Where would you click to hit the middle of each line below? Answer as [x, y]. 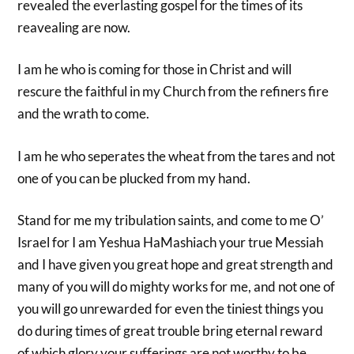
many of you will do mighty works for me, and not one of [177, 287]
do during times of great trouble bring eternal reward [171, 331]
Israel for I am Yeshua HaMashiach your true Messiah [171, 243]
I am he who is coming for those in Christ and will [155, 70]
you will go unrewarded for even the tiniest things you [171, 309]
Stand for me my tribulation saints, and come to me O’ [171, 220]
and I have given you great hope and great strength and [176, 265]
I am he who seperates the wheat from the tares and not [177, 156]
